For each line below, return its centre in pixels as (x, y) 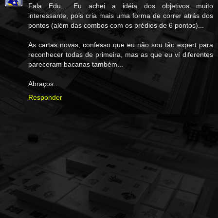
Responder (45, 97)
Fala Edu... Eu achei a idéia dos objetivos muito (121, 6)
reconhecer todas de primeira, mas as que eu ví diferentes (121, 54)
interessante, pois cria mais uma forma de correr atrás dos (121, 15)
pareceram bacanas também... (76, 64)
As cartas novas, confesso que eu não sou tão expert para (121, 45)
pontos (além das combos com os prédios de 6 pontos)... (116, 25)
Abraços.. (43, 83)
